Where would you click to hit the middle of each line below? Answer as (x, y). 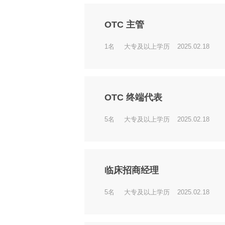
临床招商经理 (132, 170)
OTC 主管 (124, 25)
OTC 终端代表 (133, 97)
